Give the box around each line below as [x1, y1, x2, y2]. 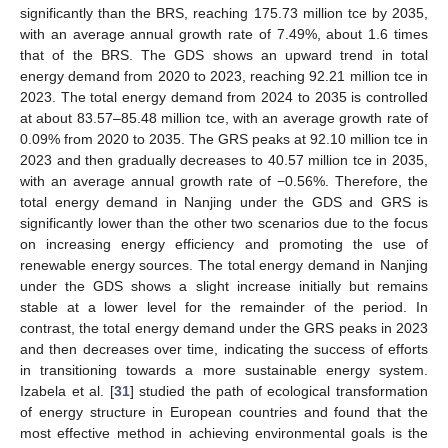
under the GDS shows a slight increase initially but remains [20, 278, 428, 294]
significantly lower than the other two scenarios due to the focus [20, 215, 428, 231]
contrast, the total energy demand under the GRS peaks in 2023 [20, 320, 428, 336]
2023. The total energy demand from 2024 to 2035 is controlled [20, 89, 428, 105]
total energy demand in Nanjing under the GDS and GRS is [20, 194, 428, 210]
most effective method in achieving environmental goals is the [20, 425, 428, 441]
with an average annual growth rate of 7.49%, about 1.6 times [20, 26, 428, 42]
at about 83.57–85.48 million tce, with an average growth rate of [20, 110, 428, 126]
